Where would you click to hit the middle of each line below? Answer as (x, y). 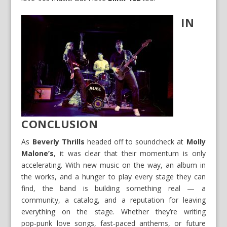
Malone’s (38, 154)
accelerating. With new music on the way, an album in (113, 165)
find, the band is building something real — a (113, 188)
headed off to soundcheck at (135, 142)
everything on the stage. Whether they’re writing (113, 212)
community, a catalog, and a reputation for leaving (113, 200)
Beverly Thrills (58, 142)
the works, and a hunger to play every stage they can (113, 177)
